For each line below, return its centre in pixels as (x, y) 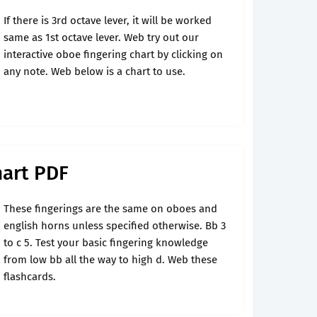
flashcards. (30, 277)
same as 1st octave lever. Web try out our (101, 38)
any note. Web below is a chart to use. (94, 71)
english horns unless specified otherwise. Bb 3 (115, 226)
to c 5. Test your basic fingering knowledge (106, 243)
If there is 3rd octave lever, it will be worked (108, 21)
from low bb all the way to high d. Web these (110, 260)
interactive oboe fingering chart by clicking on (113, 54)
